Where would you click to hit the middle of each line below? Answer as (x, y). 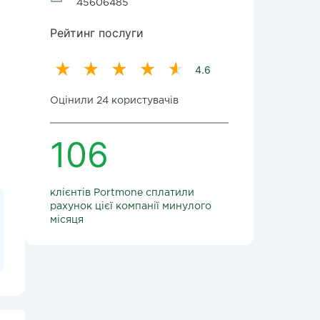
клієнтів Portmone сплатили (122, 193)
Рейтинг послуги (97, 33)
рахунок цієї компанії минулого (131, 206)
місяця (67, 220)
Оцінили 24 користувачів (114, 101)
